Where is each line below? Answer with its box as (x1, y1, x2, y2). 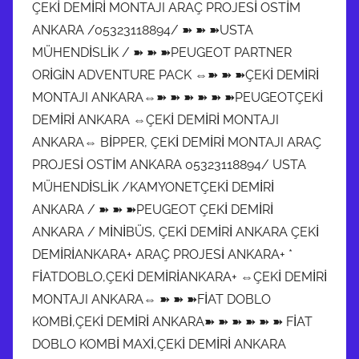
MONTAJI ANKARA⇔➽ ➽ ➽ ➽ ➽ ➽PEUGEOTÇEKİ (32, 89, 323, 105)
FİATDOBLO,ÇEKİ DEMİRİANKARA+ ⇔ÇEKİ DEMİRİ (32, 268, 327, 284)
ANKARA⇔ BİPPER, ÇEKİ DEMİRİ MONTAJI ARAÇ (32, 134, 321, 150)
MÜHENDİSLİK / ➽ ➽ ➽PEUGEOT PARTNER (32, 44, 292, 60)
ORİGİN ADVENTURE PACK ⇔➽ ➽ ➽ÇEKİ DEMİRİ (32, 67, 319, 83)
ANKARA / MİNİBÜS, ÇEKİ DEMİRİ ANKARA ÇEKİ (32, 224, 319, 240)
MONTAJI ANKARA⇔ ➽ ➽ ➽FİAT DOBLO (32, 291, 271, 307)
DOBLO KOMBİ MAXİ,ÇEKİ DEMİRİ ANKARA (32, 336, 286, 352)
